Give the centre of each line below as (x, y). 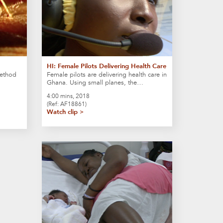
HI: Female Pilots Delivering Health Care (106, 66)
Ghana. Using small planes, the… (95, 82)
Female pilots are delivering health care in (107, 74)
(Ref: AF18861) (66, 104)
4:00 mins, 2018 (68, 96)
